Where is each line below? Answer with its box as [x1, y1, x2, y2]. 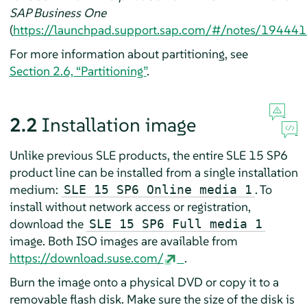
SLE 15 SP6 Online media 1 [63, 182, 252, 197]
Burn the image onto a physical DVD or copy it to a [9, 273, 279, 290]
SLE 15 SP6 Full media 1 [88, 216, 262, 231]
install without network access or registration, [9, 198, 251, 214]
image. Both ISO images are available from [9, 232, 238, 249]
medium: [9, 181, 61, 197]
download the [9, 215, 86, 232]
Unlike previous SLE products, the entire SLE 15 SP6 [9, 147, 288, 163]
